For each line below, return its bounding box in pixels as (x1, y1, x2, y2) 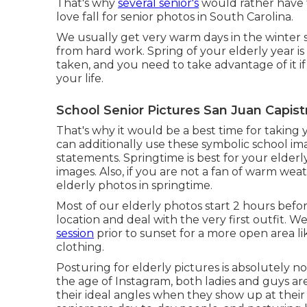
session (56, 227, 94, 240)
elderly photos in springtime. (56, 179, 212, 192)
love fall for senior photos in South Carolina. (56, 10, 293, 23)
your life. (56, 72, 103, 85)
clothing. (56, 241, 104, 254)
